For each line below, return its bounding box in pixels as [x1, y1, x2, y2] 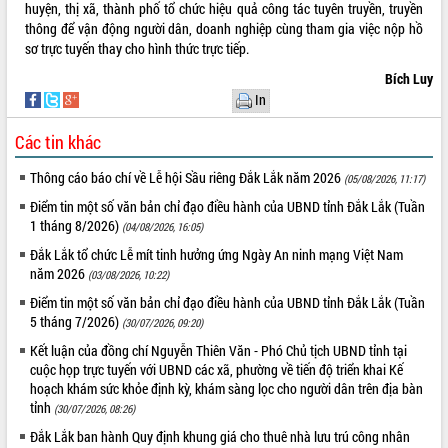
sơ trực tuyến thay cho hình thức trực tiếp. [25, 38, 250, 58]
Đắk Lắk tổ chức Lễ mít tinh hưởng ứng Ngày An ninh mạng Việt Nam [30, 244, 404, 264]
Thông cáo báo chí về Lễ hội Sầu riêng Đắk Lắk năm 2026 [30, 167, 345, 187]
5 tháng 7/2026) [30, 311, 123, 331]
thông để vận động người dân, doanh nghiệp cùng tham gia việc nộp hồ [25, 18, 423, 38]
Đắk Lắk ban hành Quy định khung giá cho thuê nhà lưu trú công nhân [30, 426, 411, 446]
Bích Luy [384, 68, 433, 88]
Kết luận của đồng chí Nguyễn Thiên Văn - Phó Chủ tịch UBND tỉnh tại [30, 340, 408, 360]
